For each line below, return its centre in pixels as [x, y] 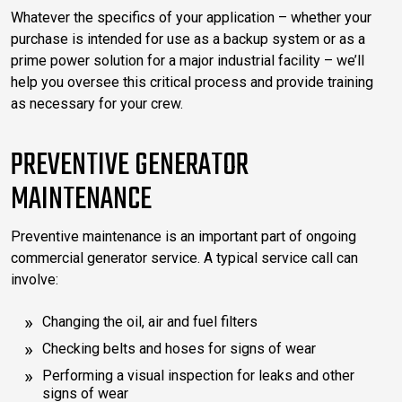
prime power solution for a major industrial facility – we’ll [188, 60]
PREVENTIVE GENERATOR [130, 166]
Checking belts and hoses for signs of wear [179, 348]
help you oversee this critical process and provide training [192, 82]
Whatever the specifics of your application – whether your [191, 17]
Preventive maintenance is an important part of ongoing [184, 236]
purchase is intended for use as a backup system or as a [188, 39]
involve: [35, 279]
